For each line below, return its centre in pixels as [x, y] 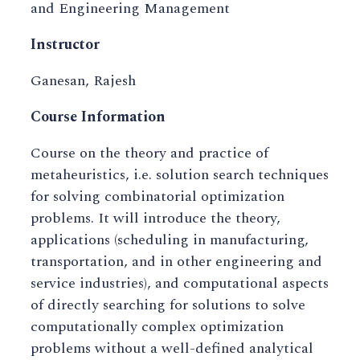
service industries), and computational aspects [180, 284]
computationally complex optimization [157, 327]
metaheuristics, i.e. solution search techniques [180, 175]
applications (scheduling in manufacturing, [170, 240]
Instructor [65, 45]
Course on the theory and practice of [149, 153]
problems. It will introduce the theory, [155, 219]
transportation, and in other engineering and [176, 262]
